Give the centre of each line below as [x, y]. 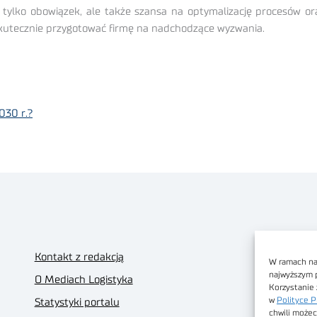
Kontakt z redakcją [79, 257]
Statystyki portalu [77, 302]
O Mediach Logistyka [83, 279]
